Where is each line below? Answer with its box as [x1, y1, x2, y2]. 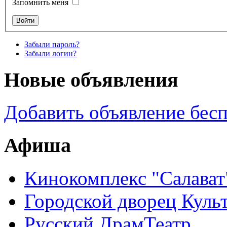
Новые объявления [4, 68, 178, 91]
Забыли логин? [24, 49, 77, 58]
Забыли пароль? [24, 40, 80, 49]
